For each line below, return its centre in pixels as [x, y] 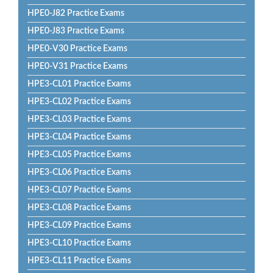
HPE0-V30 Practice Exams [77, 49]
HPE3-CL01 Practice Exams [79, 84]
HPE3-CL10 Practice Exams [79, 243]
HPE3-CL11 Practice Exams [79, 261]
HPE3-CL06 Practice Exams [79, 172]
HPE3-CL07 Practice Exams [79, 190]
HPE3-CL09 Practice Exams [79, 225]
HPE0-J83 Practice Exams [76, 31]
